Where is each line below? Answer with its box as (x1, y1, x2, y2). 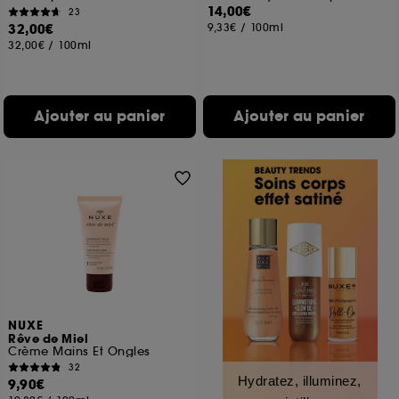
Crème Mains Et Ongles (8, 344, 151, 359)
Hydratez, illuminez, (237, 373, 362, 388)
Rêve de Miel (8, 331, 89, 347)
